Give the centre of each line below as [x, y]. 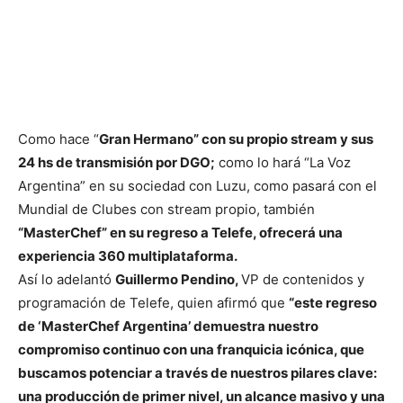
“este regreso [333, 303]
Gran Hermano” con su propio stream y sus [236, 139]
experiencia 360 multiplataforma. [128, 256]
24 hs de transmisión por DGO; [116, 163]
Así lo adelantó [67, 280]
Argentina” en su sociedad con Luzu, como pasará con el [197, 186]
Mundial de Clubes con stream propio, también [166, 210]
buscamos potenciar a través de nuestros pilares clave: [197, 373]
